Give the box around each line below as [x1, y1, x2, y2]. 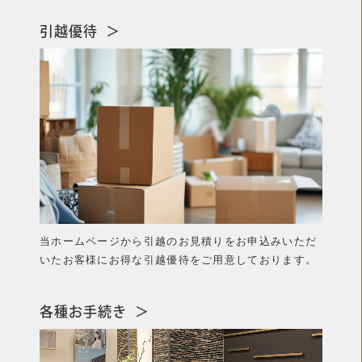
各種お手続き [39, 302, 127, 321]
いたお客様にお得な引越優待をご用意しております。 [39, 253, 318, 266]
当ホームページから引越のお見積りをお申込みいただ [39, 234, 318, 247]
